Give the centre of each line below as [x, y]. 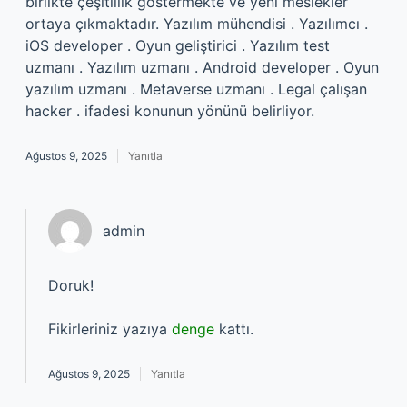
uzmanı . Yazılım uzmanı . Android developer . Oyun [202, 67]
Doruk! [71, 285]
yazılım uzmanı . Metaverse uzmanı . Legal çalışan [196, 89]
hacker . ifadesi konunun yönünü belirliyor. [170, 111]
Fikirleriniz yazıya [110, 329]
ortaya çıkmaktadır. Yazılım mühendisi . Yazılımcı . [197, 24]
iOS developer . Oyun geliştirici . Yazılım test [178, 45]
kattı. [234, 329]
